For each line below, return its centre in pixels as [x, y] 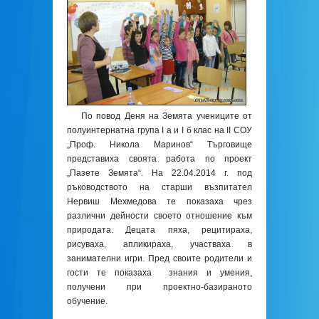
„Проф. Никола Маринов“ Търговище [159, 145]
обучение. [87, 301]
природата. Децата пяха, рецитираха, [159, 230]
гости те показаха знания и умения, [159, 273]
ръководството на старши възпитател [159, 187]
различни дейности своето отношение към [159, 216]
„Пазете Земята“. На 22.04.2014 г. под [159, 173]
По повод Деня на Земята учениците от [167, 116]
